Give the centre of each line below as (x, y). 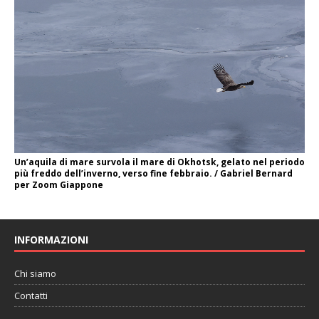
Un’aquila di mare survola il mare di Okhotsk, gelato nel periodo (159, 162)
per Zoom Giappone (59, 185)
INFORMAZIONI (51, 240)
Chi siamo (35, 274)
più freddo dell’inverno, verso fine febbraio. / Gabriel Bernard (153, 174)
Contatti (31, 296)
